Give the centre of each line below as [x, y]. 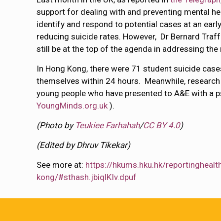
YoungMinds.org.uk [72, 106]
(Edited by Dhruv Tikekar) [84, 145]
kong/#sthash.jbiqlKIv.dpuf [87, 177]
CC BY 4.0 [162, 125]
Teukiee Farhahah [108, 125]
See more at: [61, 165]
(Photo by [56, 125]
